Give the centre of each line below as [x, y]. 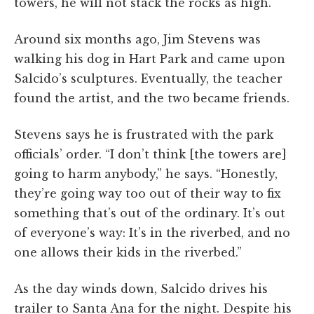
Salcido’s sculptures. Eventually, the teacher [148, 78]
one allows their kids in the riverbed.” [128, 252]
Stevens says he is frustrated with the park [144, 134]
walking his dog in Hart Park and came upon [150, 59]
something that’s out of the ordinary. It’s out [150, 213]
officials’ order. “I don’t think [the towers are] [150, 154]
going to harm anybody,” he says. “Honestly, [146, 173]
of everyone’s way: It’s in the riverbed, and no [152, 232]
